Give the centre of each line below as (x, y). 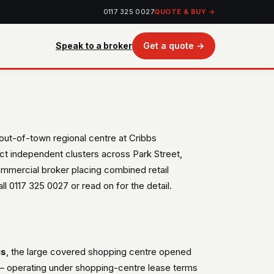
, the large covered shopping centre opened (99, 252)
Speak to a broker (94, 46)
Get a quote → (173, 46)
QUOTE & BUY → (185, 12)
